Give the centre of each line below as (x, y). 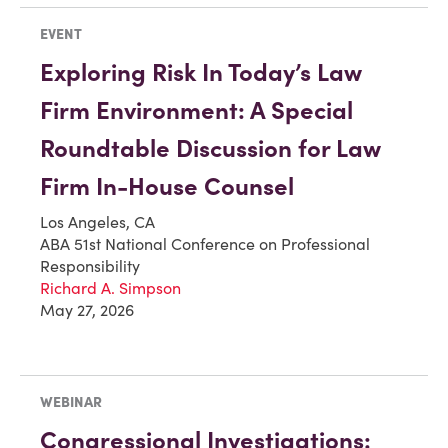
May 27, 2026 (87, 309)
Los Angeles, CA (97, 221)
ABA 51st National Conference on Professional (205, 243)
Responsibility (90, 265)
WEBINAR (71, 401)
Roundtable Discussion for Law (210, 148)
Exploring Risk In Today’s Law (201, 72)
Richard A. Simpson (110, 287)
